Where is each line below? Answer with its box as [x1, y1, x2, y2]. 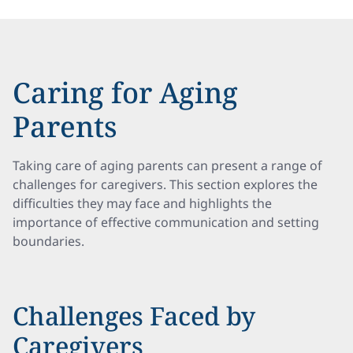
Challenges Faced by [13, 299, 255, 333]
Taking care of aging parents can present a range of [13, 157, 322, 174]
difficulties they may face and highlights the [13, 195, 272, 212]
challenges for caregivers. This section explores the [13, 176, 318, 193]
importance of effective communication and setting [13, 214, 319, 231]
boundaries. [13, 232, 84, 250]
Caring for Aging [13, 73, 238, 112]
